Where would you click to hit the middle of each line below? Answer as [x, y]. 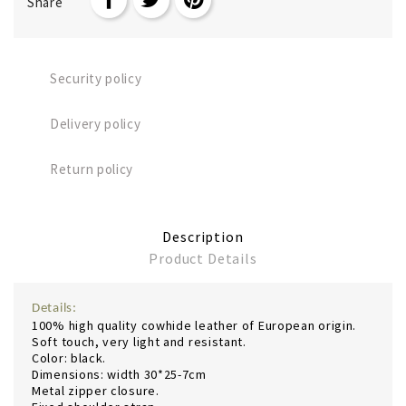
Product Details [203, 258]
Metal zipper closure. [96, 390]
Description [203, 236]
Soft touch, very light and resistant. [139, 341]
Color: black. [69, 358]
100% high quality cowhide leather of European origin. [194, 325]
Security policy [96, 78]
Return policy [92, 169]
